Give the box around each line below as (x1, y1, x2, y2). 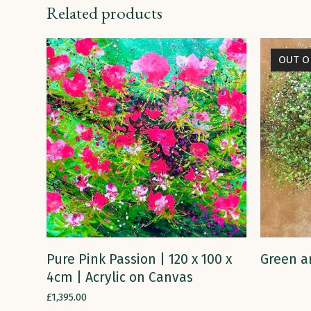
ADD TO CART (116, 246, 177, 258)
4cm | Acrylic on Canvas (47, 269, 194, 285)
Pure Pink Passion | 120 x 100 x (47, 251, 233, 267)
